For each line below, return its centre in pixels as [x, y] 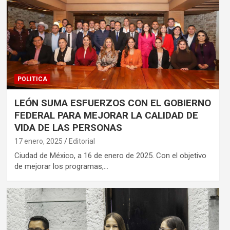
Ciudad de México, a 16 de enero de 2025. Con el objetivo [110, 155]
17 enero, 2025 [38, 141]
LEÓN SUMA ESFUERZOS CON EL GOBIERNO [112, 103]
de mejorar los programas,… [61, 166]
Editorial [82, 141]
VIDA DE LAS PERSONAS [68, 127]
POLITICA [32, 79]
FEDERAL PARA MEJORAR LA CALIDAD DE [106, 115]
